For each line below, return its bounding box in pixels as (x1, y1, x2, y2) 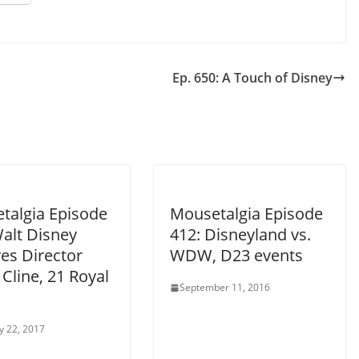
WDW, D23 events (170, 244, 303, 267)
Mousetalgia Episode (170, 203, 323, 225)
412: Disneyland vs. (170, 224, 311, 246)
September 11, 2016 (179, 280, 270, 295)
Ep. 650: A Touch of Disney (172, 69, 333, 87)
